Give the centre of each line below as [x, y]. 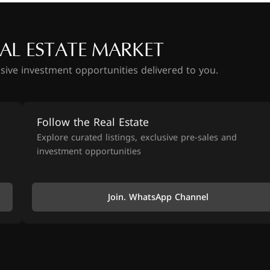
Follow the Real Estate [93, 122]
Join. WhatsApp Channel [158, 197]
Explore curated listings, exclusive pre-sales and [137, 138]
